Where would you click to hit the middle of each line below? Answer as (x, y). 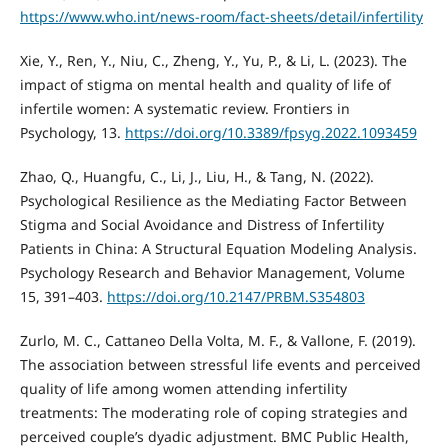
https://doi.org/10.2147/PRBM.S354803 (235, 296)
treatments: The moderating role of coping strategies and (213, 412)
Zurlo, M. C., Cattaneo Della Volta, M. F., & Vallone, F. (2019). (217, 340)
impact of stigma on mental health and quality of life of (205, 84)
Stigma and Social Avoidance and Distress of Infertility (201, 224)
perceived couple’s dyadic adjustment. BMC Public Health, (214, 436)
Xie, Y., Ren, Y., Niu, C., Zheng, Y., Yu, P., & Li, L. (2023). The (213, 60)
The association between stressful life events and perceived (220, 364)
